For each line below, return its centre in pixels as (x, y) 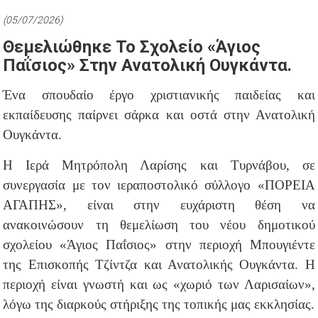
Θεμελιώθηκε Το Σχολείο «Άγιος (132, 46)
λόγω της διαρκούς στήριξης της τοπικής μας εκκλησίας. (159, 304)
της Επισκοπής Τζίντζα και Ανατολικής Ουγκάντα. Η (159, 264)
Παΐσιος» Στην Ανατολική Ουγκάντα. (148, 65)
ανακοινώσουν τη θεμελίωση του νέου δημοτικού (159, 224)
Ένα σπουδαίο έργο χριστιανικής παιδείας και (159, 94)
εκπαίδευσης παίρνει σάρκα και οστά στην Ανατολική (159, 114)
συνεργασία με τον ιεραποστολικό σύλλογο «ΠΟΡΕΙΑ (159, 185)
